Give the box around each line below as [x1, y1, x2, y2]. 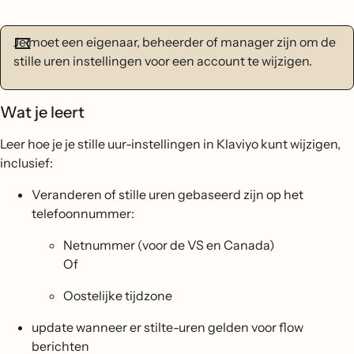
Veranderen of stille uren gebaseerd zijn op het [32, 186, 303, 202]
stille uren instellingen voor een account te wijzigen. [13, 53, 312, 69]
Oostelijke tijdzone [63, 288, 172, 303]
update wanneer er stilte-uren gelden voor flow [32, 319, 303, 335]
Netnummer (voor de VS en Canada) [63, 237, 275, 253]
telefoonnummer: [32, 205, 134, 221]
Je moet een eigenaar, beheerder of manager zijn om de [13, 34, 336, 50]
